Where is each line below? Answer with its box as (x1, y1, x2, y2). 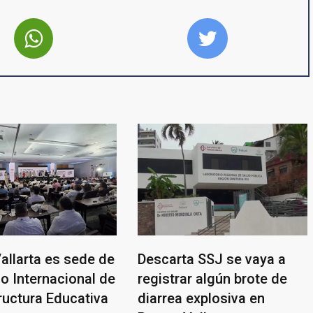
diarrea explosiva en (137, 289, 265, 307)
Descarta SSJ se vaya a (137, 250, 286, 268)
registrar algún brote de (137, 270, 287, 287)
